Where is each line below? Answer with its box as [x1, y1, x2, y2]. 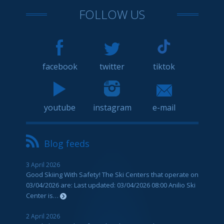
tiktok [153, 60, 175, 72]
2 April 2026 [25, 211, 60, 220]
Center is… [25, 190, 60, 200]
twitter [99, 60, 124, 72]
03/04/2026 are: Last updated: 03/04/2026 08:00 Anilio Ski [25, 180, 195, 189]
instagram [92, 101, 131, 113]
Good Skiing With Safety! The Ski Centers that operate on [25, 169, 198, 179]
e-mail [152, 101, 176, 113]
